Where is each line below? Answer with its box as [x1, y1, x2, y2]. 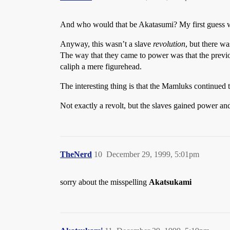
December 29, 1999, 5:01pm [106, 150, 199, 159]
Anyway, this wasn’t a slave [60, 40, 153, 48]
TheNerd [60, 150, 92, 159]
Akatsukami [149, 178, 191, 186]
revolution [153, 40, 185, 48]
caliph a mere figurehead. [60, 62, 142, 71]
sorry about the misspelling [60, 178, 149, 186]
